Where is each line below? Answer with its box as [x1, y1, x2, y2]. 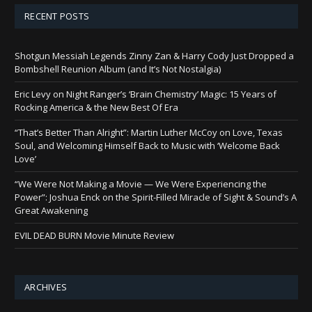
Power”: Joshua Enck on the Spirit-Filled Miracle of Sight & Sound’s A [15, 190, 297, 203]
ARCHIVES [24, 280, 68, 293]
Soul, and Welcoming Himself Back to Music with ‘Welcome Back [15, 139, 280, 152]
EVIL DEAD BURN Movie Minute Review [15, 228, 174, 242]
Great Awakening [15, 203, 88, 217]
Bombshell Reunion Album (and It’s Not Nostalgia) [15, 62, 221, 75]
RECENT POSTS [24, 9, 90, 22]
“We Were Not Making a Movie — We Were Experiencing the [15, 177, 267, 190]
